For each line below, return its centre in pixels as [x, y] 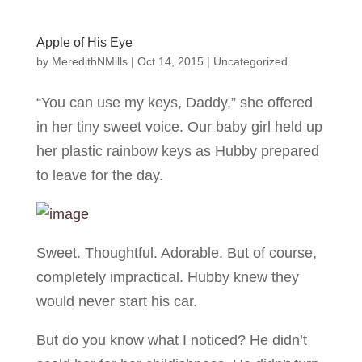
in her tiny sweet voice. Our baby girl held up [179, 126]
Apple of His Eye [84, 42]
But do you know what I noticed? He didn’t [171, 340]
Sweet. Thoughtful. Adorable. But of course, [176, 253]
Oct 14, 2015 [170, 61]
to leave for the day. [99, 175]
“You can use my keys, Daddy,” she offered [174, 102]
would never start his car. [116, 301]
